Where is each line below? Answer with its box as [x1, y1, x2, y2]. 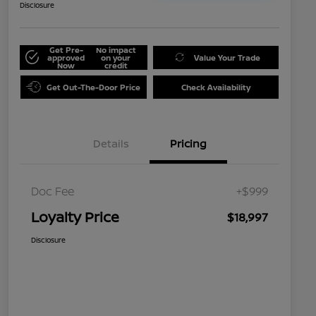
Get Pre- [49, 44, 83, 55]
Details [92, 135, 129, 151]
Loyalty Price [31, 207, 119, 226]
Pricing [170, 135, 207, 151]
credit [104, 59, 128, 71]
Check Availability [181, 81, 250, 92]
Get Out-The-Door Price [47, 81, 141, 92]
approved [47, 51, 85, 63]
